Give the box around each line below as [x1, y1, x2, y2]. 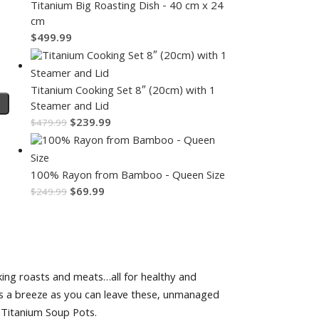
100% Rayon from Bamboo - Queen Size [30, 167, 225, 187]
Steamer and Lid [30, 98, 109, 117]
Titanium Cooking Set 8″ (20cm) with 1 [30, 83, 216, 102]
